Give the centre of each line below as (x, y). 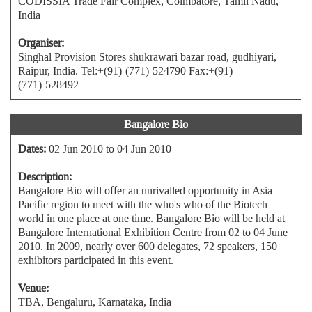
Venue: (33, 288)
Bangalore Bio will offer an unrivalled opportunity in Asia (145, 190)
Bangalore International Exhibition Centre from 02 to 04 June (153, 232)
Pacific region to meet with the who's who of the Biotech (143, 204)
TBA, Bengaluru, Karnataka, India (95, 302)
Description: (45, 177)
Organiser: (41, 43)
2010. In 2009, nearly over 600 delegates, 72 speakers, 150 (148, 246)
